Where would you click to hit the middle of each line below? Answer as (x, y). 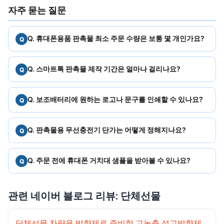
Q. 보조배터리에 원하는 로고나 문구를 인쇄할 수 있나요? (115, 99)
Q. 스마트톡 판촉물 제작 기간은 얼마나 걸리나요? (104, 69)
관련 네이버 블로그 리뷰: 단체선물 (84, 196)
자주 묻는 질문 (37, 10)
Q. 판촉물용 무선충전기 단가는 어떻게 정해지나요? (107, 130)
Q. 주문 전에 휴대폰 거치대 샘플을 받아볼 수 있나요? (109, 160)
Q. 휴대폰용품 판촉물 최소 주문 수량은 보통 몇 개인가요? (116, 38)
